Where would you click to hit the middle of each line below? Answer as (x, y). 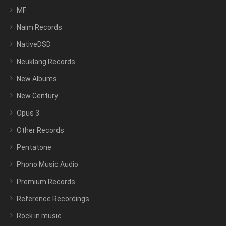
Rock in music (39, 216)
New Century (37, 96)
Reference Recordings (53, 199)
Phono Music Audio (47, 165)
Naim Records (39, 27)
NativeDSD (34, 45)
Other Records (40, 130)
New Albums (37, 79)
